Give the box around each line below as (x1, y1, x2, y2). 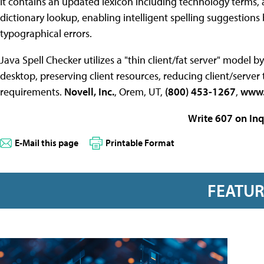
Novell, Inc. (64, 84, 114, 98)
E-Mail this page (15, 136, 78, 148)
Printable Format (105, 136, 174, 148)
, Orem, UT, (114, 84, 165, 98)
